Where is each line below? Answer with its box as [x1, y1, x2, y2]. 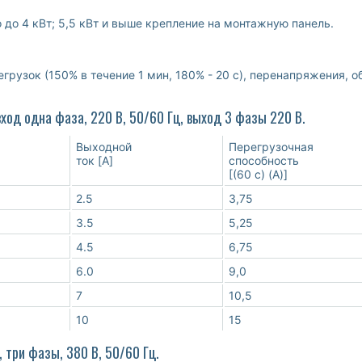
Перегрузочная [229, 140, 314, 154]
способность [229, 154, 299, 168]
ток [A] [76, 154, 113, 168]
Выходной [76, 140, 132, 154]
